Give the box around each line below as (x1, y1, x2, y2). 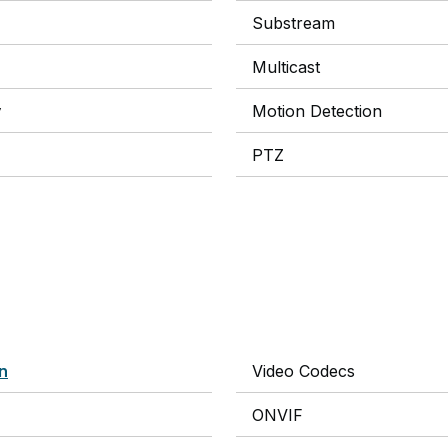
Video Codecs (252, 361, 355, 381)
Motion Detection (252, 101, 382, 121)
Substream (252, 13, 335, 33)
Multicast (252, 57, 320, 77)
